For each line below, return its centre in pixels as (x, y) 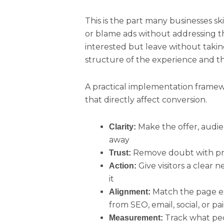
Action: (123, 165)
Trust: (120, 152)
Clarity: (123, 126)
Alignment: (130, 191)
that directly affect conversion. (146, 99)
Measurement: (136, 217)
